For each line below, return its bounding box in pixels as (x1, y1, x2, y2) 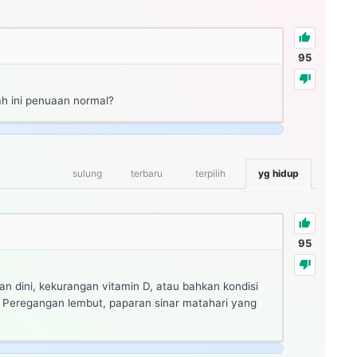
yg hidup (258, 167, 299, 179)
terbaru (131, 167, 163, 179)
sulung (73, 167, 102, 179)
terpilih (195, 167, 226, 179)
